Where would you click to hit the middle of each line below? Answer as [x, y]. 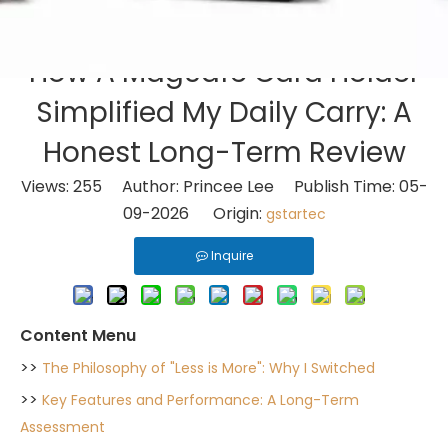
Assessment [62, 427]
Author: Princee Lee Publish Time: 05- [264, 186]
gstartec [295, 214]
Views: [46, 186]
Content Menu [78, 335]
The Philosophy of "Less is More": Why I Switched [208, 368]
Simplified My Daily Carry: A [224, 112]
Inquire [231, 255]
